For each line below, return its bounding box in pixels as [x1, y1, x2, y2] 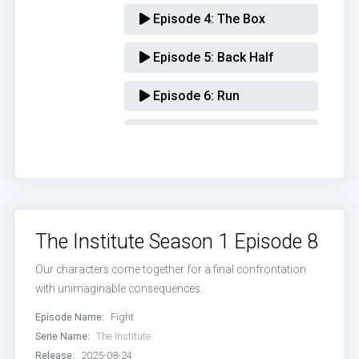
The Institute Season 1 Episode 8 [35, 230, 319, 253]
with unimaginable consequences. [35, 282, 204, 295]
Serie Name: [35, 330, 91, 342]
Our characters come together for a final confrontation [35, 263, 307, 276]
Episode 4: [149, 11, 214, 26]
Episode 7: [149, 127, 214, 142]
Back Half [213, 50, 274, 65]
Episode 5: [149, 50, 214, 65]
